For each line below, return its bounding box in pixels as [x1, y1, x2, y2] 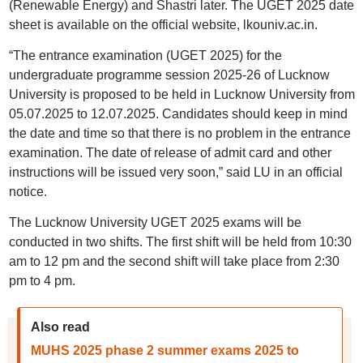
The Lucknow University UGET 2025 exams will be [8, 216, 301, 229]
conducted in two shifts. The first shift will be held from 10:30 [8, 235, 352, 249]
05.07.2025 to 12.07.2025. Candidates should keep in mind [8, 107, 348, 121]
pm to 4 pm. [8, 274, 75, 288]
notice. [8, 185, 47, 199]
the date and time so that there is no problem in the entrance [8, 126, 351, 140]
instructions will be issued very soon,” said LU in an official [8, 165, 343, 179]
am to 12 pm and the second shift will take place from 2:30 [8, 254, 340, 268]
